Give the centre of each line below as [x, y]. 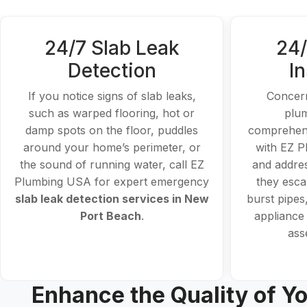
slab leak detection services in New [112, 199]
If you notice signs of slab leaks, [112, 96]
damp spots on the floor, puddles [112, 130]
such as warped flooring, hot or [112, 113]
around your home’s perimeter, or [112, 147]
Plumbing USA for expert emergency [112, 182]
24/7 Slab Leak [112, 48]
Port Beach [110, 216]
